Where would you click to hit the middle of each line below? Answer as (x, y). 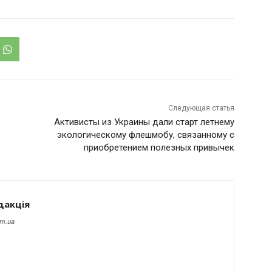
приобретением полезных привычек (159, 148)
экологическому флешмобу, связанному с (145, 135)
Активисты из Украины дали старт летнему (144, 122)
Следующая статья (201, 108)
